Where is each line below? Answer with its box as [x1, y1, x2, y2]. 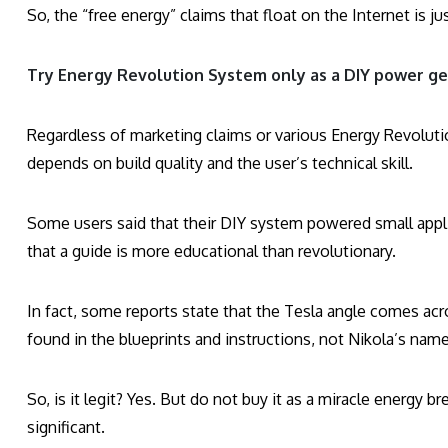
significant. [27, 417, 105, 438]
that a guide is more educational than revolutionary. [27, 241, 396, 262]
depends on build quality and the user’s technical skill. [27, 153, 413, 174]
